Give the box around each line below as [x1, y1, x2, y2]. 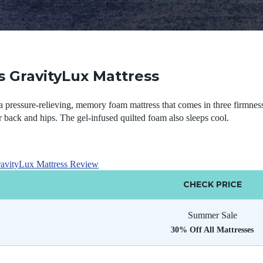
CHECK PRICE [183, 179, 242, 190]
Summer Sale [187, 210, 237, 220]
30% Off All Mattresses [171, 225, 254, 234]
